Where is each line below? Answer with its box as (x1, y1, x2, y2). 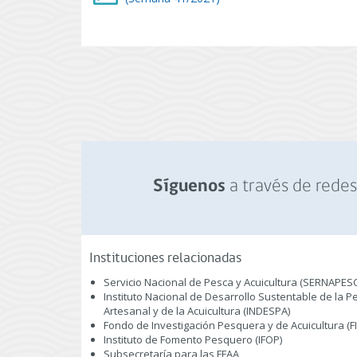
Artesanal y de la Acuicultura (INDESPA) (104, 304, 290, 318)
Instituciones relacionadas (89, 251, 241, 266)
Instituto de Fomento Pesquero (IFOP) (104, 332, 282, 347)
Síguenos (152, 178, 226, 196)
